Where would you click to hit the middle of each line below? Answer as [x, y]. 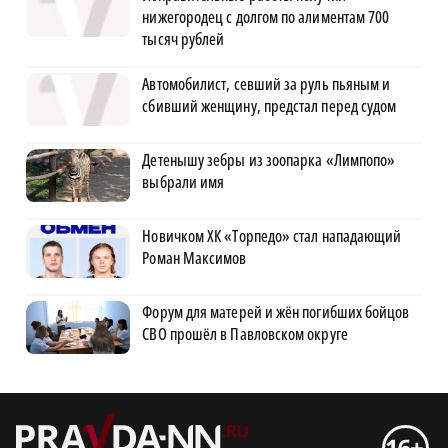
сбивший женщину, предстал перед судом [269, 105]
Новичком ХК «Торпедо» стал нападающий [272, 235]
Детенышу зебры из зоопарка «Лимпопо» [269, 159]
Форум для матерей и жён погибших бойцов [276, 311]
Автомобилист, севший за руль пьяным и [266, 83]
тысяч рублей [183, 38]
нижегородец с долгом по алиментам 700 [266, 16]
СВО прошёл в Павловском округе [245, 333]
